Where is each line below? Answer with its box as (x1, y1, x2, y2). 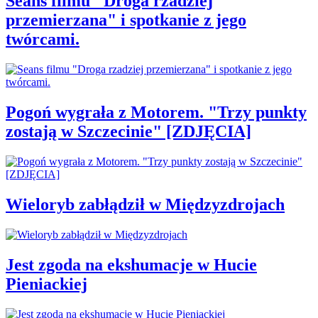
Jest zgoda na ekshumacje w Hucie (6, 255, 257, 274)
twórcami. (6, 30, 79, 49)
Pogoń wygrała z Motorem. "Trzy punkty (6, 103, 307, 122)
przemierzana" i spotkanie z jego (6, 11, 246, 30)
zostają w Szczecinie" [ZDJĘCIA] (6, 122, 251, 141)
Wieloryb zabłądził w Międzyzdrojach (6, 195, 285, 214)
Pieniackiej (6, 274, 87, 293)
